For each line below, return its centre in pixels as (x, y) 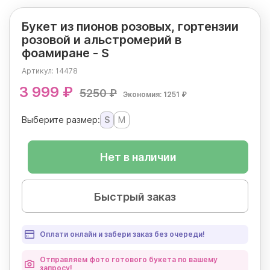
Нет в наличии (138, 157)
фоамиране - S (65, 53)
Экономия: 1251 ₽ (155, 95)
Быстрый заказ (135, 197)
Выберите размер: (61, 120)
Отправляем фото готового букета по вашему (129, 260)
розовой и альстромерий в (102, 40)
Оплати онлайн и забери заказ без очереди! (122, 234)
